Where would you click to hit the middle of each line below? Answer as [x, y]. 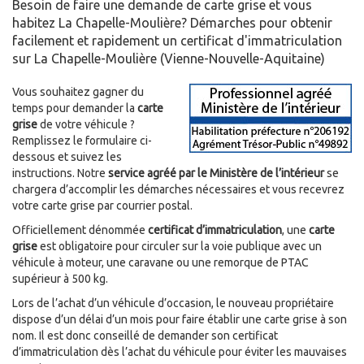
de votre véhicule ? [86, 125]
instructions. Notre [60, 173]
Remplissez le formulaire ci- [82, 141]
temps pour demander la [75, 108]
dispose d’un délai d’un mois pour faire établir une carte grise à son [180, 320]
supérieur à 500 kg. [60, 279]
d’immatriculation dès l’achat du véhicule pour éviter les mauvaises [180, 352]
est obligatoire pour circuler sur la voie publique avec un [180, 247]
